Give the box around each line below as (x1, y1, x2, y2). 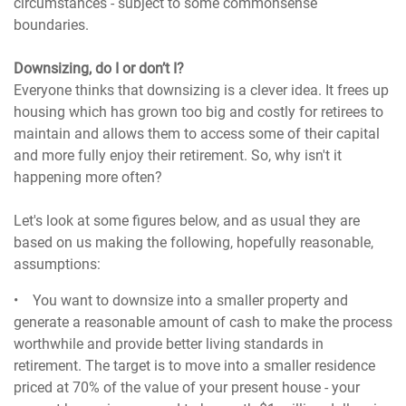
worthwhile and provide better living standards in (14, 334, 324, 353)
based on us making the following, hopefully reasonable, (14, 233, 374, 251)
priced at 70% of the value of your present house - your (14, 378, 361, 396)
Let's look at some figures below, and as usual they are (14, 211, 361, 229)
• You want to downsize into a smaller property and (14, 291, 349, 309)
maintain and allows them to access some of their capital (14, 124, 381, 142)
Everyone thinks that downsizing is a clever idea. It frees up (14, 81, 390, 99)
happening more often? (14, 168, 163, 186)
